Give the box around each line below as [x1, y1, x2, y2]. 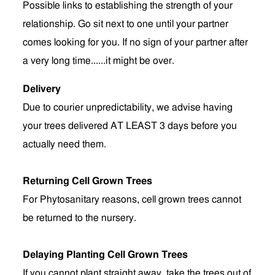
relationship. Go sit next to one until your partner [23, 19, 228, 29]
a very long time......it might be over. [23, 56, 174, 66]
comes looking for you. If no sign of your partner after [23, 37, 248, 47]
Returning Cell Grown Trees [23, 176, 152, 186]
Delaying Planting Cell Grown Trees [23, 250, 188, 260]
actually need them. [23, 139, 109, 149]
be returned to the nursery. [23, 213, 136, 223]
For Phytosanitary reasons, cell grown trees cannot [23, 195, 241, 204]
